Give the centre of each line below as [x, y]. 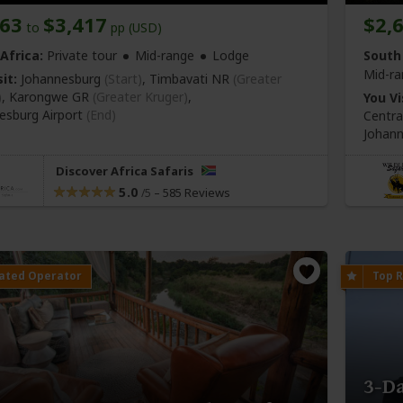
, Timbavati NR [188, 78]
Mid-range [165, 55]
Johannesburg [61, 78]
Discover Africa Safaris [126, 170]
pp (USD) [134, 27]
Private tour [80, 55]
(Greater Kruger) [140, 96]
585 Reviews [196, 192]
